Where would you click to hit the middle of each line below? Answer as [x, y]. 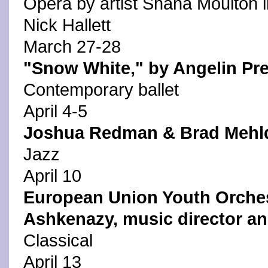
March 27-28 [72, 47]
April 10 [52, 176]
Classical [58, 240]
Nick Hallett [67, 25]
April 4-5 [55, 111]
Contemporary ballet [101, 90]
